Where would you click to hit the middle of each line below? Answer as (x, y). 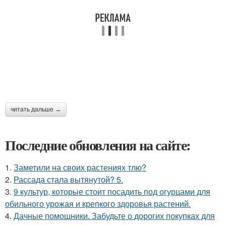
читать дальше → (36, 109)
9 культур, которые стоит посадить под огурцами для (112, 191)
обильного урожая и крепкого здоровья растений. (98, 204)
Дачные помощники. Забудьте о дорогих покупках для (114, 216)
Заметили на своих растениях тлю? (80, 167)
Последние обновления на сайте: (98, 145)
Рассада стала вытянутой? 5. (68, 179)
